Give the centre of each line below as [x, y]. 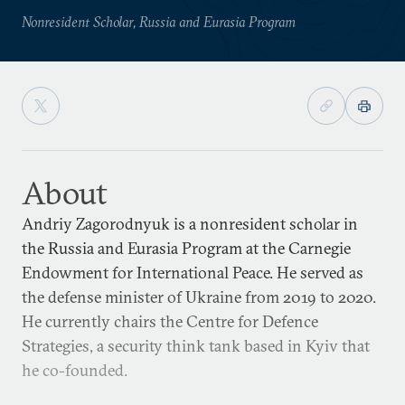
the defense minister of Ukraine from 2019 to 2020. [199, 297]
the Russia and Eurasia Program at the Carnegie [186, 248]
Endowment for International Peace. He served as [193, 273]
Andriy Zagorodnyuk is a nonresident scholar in [190, 224]
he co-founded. [75, 370]
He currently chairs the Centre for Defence [170, 321]
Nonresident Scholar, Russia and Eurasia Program [159, 21]
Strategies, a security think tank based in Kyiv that [196, 346]
